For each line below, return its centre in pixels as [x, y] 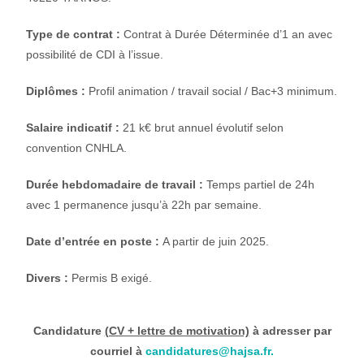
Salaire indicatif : [75, 128]
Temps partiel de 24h [261, 184]
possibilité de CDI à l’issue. [95, 54]
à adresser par [290, 331]
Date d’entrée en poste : [95, 241]
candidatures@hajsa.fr [208, 351]
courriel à [118, 351]
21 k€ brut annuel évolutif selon [204, 128]
